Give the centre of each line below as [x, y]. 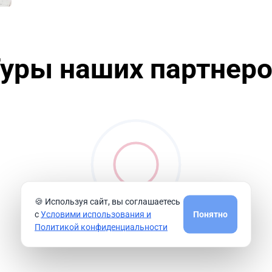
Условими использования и [96, 214]
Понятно [210, 214]
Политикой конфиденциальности [101, 226]
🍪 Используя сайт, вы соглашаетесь [107, 201]
